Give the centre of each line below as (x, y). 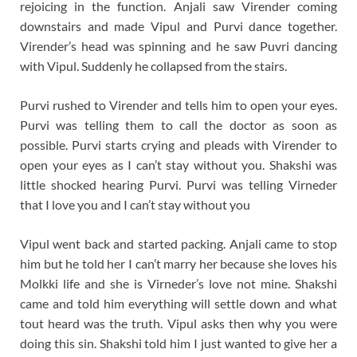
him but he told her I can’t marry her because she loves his (178, 264)
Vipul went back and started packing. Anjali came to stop (178, 244)
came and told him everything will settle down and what (178, 304)
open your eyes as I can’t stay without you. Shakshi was (178, 165)
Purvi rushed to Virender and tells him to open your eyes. (178, 105)
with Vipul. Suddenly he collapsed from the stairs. (153, 66)
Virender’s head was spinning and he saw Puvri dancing (178, 46)
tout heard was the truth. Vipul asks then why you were (178, 324)
